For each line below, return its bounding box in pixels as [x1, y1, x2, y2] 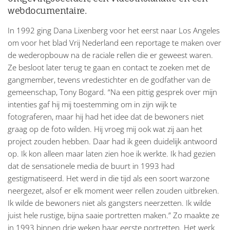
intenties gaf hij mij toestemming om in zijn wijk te [8, 99, 177, 110]
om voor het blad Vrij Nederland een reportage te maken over [8, 37, 221, 48]
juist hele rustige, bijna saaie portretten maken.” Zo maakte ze [8, 210, 219, 221]
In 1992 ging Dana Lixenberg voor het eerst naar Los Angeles [8, 25, 220, 36]
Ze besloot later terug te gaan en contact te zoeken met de [8, 62, 210, 73]
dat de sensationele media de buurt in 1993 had [8, 161, 175, 171]
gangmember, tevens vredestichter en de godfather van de [8, 74, 210, 85]
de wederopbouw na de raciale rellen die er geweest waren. [8, 50, 213, 61]
